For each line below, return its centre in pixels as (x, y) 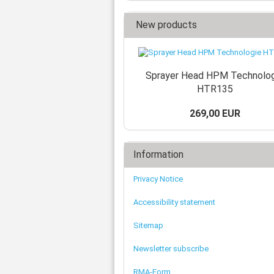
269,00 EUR (215, 113)
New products (165, 25)
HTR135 (215, 89)
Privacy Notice (158, 179)
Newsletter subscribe (171, 249)
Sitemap (148, 225)
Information (158, 154)
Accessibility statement (174, 202)
